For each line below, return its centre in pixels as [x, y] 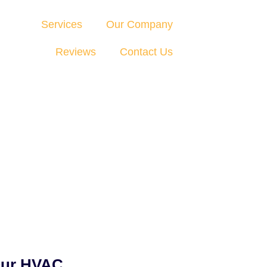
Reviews [75, 52]
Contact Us [146, 52]
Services [61, 24]
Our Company [139, 24]
